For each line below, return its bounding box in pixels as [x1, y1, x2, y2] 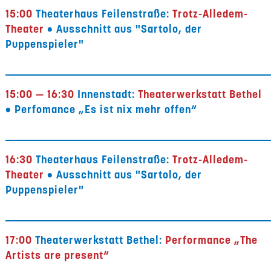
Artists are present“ [5, 248, 110, 262]
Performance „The [165, 233, 258, 247]
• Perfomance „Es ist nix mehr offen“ [5, 102, 198, 116]
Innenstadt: [74, 87, 135, 101]
